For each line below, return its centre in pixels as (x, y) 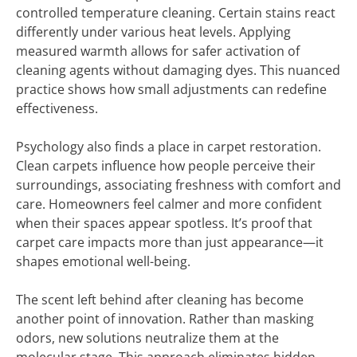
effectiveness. (57, 108)
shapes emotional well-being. (103, 261)
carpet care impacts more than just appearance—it (170, 242)
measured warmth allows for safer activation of (158, 51)
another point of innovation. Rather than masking (165, 319)
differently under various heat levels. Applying (153, 32)
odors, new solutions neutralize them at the (147, 338)
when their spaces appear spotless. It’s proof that (164, 223)
